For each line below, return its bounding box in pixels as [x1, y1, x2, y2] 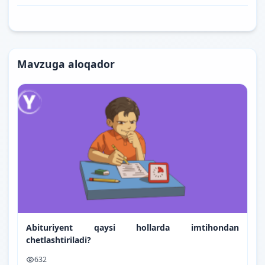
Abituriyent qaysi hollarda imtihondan [26, 222, 239, 233]
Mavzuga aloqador [17, 56, 115, 71]
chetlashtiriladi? [26, 234, 91, 245]
